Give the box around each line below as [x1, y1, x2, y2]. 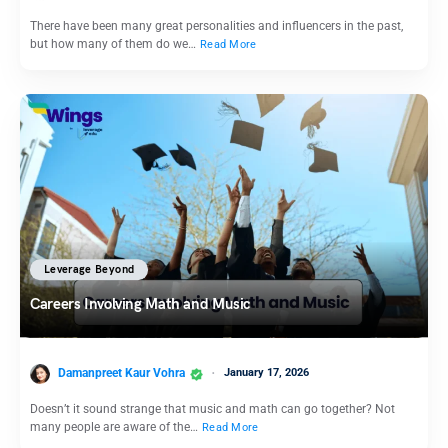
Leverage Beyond [44, 263, 135, 277]
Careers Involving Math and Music [30, 295, 250, 314]
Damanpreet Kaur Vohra [58, 366, 185, 380]
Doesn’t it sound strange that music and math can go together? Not [30, 401, 395, 416]
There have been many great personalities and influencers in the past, [30, 19, 403, 34]
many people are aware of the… [30, 419, 201, 434]
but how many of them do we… [30, 37, 199, 52]
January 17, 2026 [224, 366, 309, 379]
